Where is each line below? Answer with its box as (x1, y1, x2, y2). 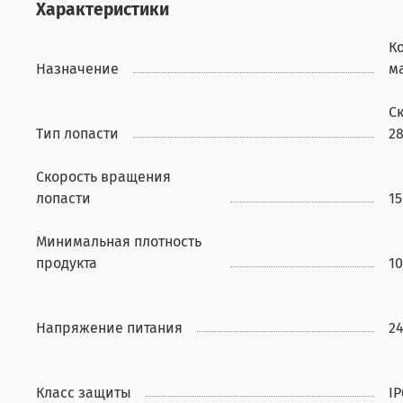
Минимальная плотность (36, 233, 201, 251)
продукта (36, 255, 97, 273)
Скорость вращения (36, 168, 171, 186)
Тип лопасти (36, 125, 119, 143)
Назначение (36, 60, 119, 78)
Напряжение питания (36, 319, 183, 337)
